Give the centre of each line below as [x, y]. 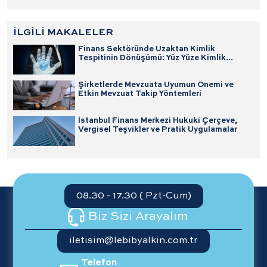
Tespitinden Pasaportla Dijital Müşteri [153, 67]
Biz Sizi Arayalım [138, 217]
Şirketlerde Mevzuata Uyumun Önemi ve [156, 85]
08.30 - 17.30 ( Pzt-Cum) [133, 196]
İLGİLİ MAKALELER [63, 33]
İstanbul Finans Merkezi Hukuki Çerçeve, [157, 121]
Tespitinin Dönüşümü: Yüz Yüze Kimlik [152, 58]
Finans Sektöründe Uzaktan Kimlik [146, 49]
